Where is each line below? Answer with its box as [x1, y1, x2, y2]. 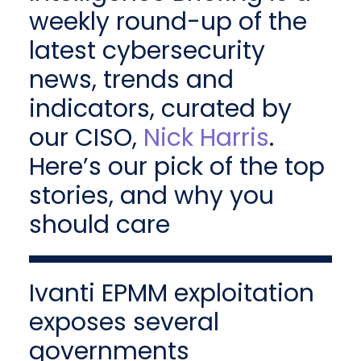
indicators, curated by [28, 92, 292, 127]
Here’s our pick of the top [28, 150, 325, 185]
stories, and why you [28, 179, 274, 214]
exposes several [28, 305, 219, 340]
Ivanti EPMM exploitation [28, 276, 314, 311]
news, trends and [28, 63, 234, 98]
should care [28, 208, 170, 243]
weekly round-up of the [28, 5, 307, 39]
